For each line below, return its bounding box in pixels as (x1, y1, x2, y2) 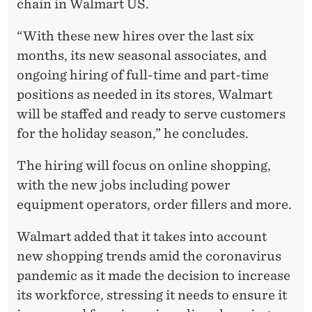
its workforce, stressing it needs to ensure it (17, 288, 287, 303)
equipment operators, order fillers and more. (17, 197, 292, 212)
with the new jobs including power (17, 178, 231, 193)
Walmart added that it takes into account (17, 229, 267, 244)
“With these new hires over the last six (17, 29, 253, 44)
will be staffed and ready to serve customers (17, 107, 286, 122)
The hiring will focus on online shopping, (17, 158, 271, 173)
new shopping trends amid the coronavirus (17, 249, 281, 264)
